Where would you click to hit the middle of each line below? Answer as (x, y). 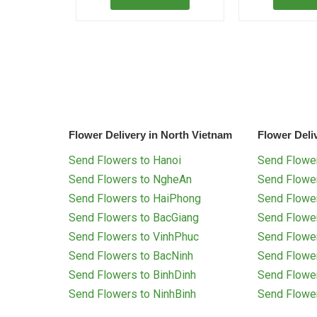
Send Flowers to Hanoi (125, 161)
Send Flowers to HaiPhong (135, 199)
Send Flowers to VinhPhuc (134, 237)
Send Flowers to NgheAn (130, 180)
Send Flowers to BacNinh (131, 256)
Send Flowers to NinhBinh (132, 294)
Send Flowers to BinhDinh (132, 275)
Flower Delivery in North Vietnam (150, 135)
